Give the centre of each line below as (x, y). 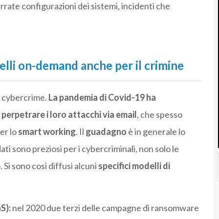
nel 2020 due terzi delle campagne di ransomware (105, 208)
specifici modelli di (134, 166)
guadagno (106, 132)
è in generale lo (156, 132)
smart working (47, 132)
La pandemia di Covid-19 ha (102, 98)
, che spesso (159, 115)
